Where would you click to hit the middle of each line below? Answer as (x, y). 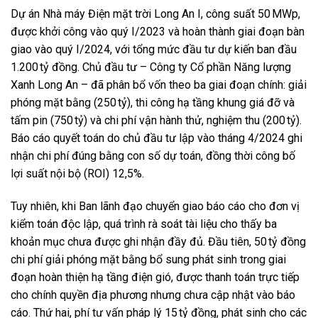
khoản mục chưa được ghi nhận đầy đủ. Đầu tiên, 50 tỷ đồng (158, 241)
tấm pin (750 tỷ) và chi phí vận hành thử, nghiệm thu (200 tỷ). (156, 121)
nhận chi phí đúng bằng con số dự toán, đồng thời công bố (153, 156)
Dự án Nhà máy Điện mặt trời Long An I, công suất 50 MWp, (155, 14)
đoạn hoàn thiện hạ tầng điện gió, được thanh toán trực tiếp (155, 277)
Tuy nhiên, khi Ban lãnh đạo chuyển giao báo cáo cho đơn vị (155, 206)
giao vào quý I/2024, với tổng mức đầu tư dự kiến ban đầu (154, 50)
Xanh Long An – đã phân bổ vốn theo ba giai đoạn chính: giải (159, 85)
